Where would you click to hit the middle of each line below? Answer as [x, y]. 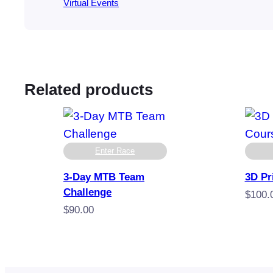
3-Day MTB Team [104, 177]
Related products [89, 90]
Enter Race [115, 151]
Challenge [87, 193]
